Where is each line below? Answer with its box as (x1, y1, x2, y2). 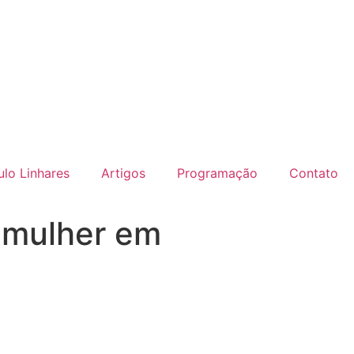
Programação (177, 164, 258, 181)
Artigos (101, 164, 145, 181)
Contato (289, 164, 338, 181)
